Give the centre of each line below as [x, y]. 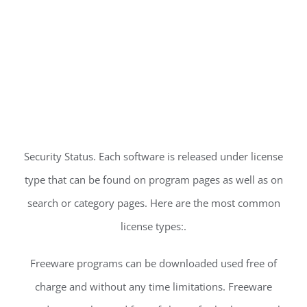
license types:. [153, 226]
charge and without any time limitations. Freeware [153, 287]
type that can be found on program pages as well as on [153, 180]
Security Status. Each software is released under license [153, 157]
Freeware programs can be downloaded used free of [153, 263]
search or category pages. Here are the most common [153, 203]
